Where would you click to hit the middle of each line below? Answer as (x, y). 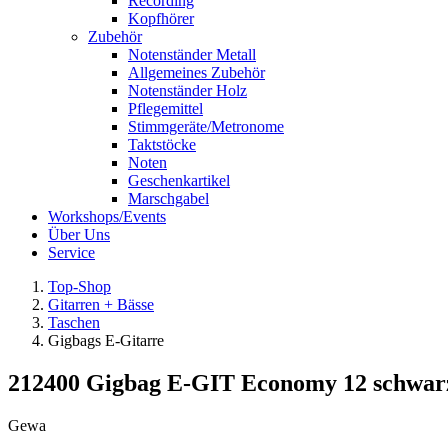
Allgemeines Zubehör (196, 72)
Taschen (74, 322)
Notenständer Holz (187, 90)
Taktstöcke (162, 144)
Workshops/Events (107, 216)
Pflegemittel (165, 108)
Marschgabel (168, 198)
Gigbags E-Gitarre (106, 340)
